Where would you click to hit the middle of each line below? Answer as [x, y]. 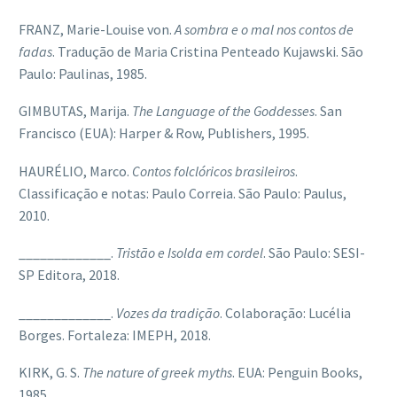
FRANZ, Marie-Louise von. [97, 29]
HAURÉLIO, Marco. [75, 171]
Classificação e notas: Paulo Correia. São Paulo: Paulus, [183, 193]
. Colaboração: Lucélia [285, 312]
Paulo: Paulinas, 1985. [83, 73]
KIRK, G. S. [51, 373]
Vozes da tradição [168, 312]
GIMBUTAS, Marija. [75, 111]
